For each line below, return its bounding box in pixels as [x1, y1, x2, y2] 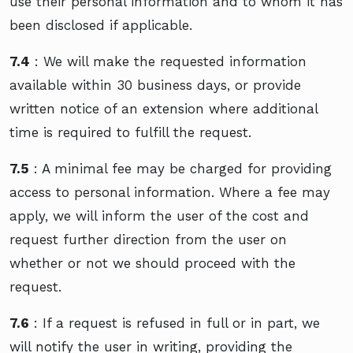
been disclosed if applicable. [9, 17, 192, 33]
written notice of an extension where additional [9, 100, 318, 117]
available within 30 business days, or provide [9, 76, 301, 93]
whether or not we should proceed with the [9, 255, 295, 271]
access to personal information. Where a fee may [9, 184, 330, 200]
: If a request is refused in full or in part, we [29, 314, 320, 331]
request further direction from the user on [9, 231, 287, 247]
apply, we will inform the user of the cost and [9, 207, 309, 224]
